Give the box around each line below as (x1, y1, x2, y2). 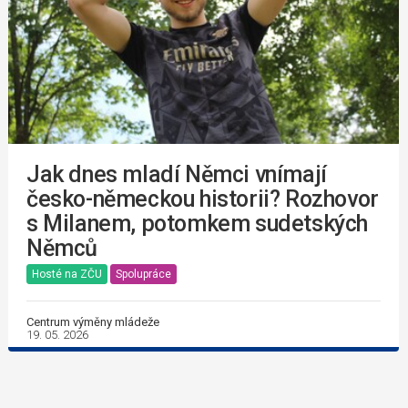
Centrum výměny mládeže (26, 315, 159, 330)
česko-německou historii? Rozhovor (26, 186, 379, 213)
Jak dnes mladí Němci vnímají (26, 161, 327, 189)
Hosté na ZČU (32, 268, 102, 281)
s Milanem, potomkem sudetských (26, 210, 369, 238)
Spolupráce (116, 268, 171, 281)
